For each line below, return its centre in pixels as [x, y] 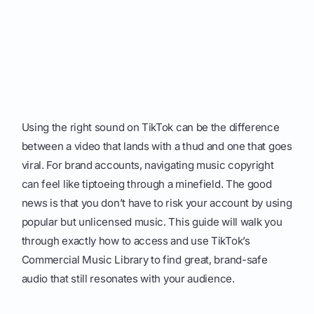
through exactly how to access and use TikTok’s [136, 241]
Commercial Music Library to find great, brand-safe [144, 260]
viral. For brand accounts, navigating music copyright [148, 165]
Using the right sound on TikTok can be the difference [150, 128]
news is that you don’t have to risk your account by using [157, 203]
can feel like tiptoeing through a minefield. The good [146, 184]
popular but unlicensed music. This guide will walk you [152, 222]
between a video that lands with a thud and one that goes [157, 146]
